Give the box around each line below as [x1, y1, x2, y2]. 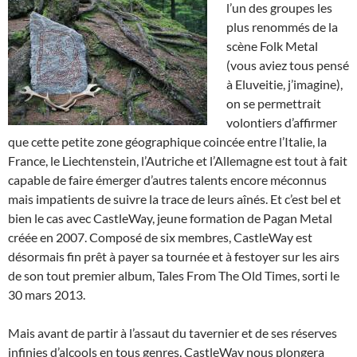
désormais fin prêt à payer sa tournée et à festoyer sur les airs [8, 249, 339, 265]
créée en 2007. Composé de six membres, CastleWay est [8, 229, 312, 245]
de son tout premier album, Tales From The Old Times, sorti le [8, 268, 339, 284]
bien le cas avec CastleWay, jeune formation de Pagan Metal [8, 210, 332, 226]
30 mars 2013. [8, 287, 85, 303]
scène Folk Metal [226, 38, 318, 54]
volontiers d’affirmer [226, 115, 337, 131]
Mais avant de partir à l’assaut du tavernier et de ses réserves [8, 325, 337, 341]
